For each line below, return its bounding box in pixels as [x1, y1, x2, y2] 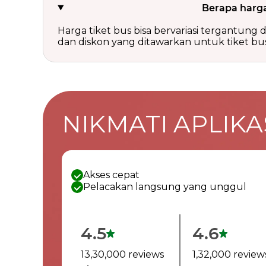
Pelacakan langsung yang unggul [83, 181, 246, 192]
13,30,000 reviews [81, 249, 164, 260]
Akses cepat [83, 169, 140, 180]
